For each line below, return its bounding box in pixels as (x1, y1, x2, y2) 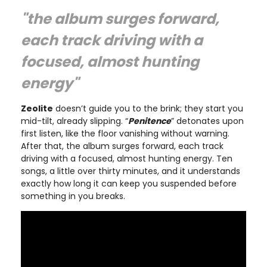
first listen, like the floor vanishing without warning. (21, 128, 229, 139)
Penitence (128, 115, 171, 127)
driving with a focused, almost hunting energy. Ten (21, 153, 232, 164)
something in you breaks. (21, 190, 125, 202)
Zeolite (21, 103, 53, 114)
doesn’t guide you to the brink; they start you (53, 103, 243, 114)
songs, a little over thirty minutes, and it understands (21, 165, 240, 177)
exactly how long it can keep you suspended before (21, 178, 237, 190)
